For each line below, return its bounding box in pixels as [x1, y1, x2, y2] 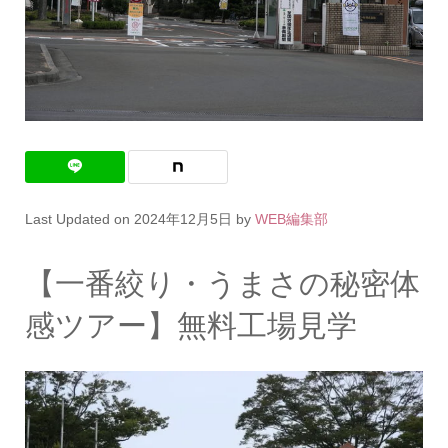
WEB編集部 [254, 210, 328, 227]
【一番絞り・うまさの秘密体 [24, 267, 420, 301]
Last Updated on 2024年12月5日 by [24, 210, 255, 227]
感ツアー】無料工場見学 [24, 309, 357, 343]
